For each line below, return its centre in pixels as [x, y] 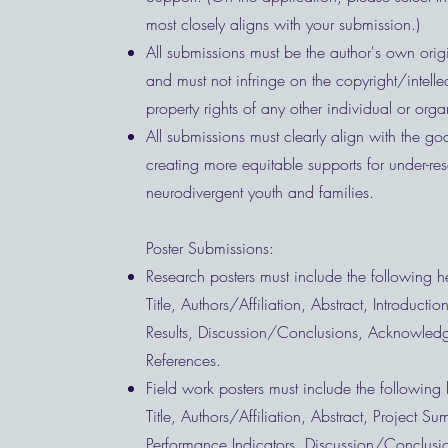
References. [185, 360]
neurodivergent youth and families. [259, 192]
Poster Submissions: [209, 248]
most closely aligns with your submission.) [282, 24]
